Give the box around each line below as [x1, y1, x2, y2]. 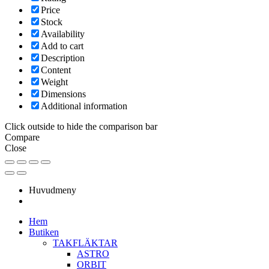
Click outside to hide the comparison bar [5, 121, 157, 132]
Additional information [41, 101, 127, 112]
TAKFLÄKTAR [53, 238, 118, 249]
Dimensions [41, 89, 86, 100]
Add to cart [41, 41, 83, 52]
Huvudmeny [29, 185, 76, 196]
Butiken [29, 227, 59, 238]
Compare [5, 132, 40, 143]
